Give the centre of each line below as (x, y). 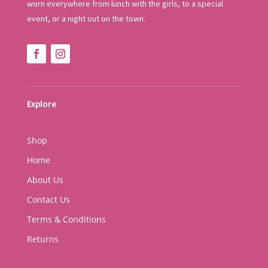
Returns (42, 239)
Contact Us (48, 200)
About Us (45, 180)
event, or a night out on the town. (86, 19)
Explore (41, 104)
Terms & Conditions (66, 220)
